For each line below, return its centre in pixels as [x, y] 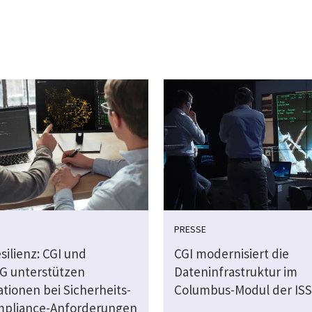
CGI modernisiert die [231, 254]
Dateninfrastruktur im [235, 272]
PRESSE [190, 229]
